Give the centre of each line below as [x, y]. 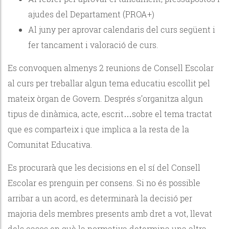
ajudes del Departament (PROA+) [91, 14]
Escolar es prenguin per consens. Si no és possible [104, 182]
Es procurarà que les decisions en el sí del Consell [104, 167]
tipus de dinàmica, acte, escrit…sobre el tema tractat [110, 113]
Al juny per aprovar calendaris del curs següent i [122, 29]
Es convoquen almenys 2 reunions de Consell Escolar [111, 67]
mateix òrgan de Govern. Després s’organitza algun [105, 98]
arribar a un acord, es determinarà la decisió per [100, 198]
